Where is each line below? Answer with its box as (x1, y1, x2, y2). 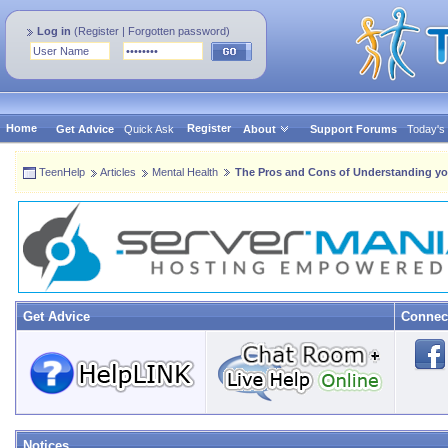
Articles (100, 166, 136, 178)
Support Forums (309, 123, 397, 135)
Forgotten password (128, 25, 226, 37)
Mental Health (152, 166, 218, 178)
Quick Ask (124, 123, 174, 135)
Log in (37, 25, 71, 37)
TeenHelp (39, 166, 85, 178)
